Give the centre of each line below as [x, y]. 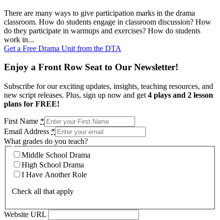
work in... [19, 39]
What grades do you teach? [46, 141]
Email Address [27, 132]
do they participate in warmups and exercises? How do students [102, 30]
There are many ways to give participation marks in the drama [99, 13]
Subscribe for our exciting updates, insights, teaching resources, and [109, 86]
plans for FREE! [32, 104]
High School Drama [53, 165]
